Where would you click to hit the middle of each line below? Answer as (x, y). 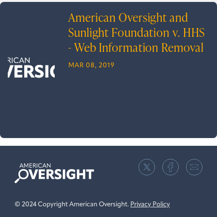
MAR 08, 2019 (92, 66)
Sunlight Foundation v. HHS (137, 32)
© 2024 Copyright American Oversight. (72, 205)
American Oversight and (128, 17)
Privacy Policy (150, 205)
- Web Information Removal (136, 47)
